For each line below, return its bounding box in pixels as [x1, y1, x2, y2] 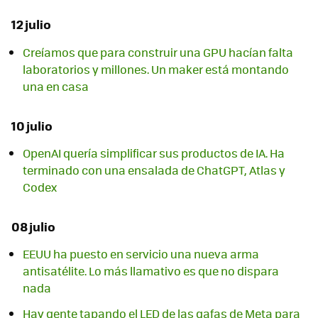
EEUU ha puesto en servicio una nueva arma [23, 246, 259, 263]
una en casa [23, 77, 89, 94]
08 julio [11, 216, 55, 236]
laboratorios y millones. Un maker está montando [23, 60, 289, 77]
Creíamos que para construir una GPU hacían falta [23, 43, 293, 60]
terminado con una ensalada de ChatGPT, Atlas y [23, 161, 285, 178]
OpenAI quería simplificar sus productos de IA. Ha [23, 144, 285, 161]
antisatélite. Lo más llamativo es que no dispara [23, 263, 279, 280]
